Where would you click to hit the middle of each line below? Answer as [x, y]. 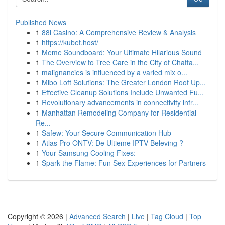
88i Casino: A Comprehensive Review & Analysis [119, 32]
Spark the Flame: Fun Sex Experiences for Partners [124, 163]
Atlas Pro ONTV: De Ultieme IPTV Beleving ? [113, 143]
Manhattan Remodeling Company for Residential [119, 113]
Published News [41, 22]
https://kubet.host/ [70, 42]
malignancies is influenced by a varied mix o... [115, 72]
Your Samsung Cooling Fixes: [89, 153]
